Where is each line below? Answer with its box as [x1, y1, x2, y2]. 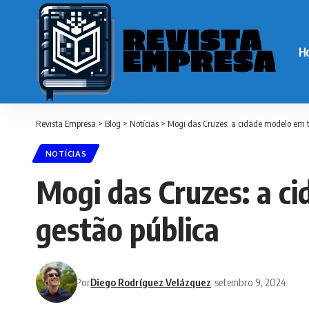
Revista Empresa [36, 118, 96, 129]
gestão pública [36, 210, 219, 249]
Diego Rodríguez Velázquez [90, 275, 212, 288]
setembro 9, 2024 [215, 275, 287, 288]
